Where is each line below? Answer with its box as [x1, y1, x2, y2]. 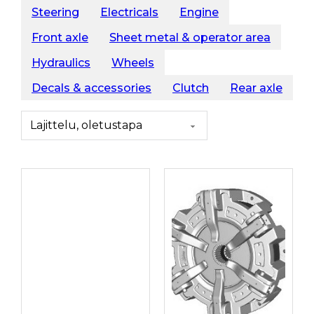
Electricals [100, 6, 158, 19]
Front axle [32, 31, 88, 44]
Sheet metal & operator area [109, 31, 271, 44]
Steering [32, 6, 79, 19]
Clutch [172, 81, 209, 95]
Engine [179, 6, 219, 19]
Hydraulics [32, 56, 90, 69]
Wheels [111, 56, 154, 69]
